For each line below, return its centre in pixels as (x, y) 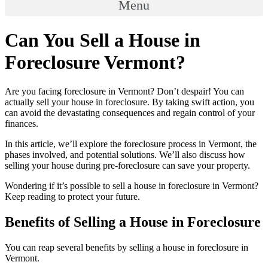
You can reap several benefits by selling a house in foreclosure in (127, 248)
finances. (22, 124)
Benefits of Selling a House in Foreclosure (133, 222)
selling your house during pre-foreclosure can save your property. (127, 166)
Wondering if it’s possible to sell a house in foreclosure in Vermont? (132, 186)
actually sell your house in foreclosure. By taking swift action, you (130, 102)
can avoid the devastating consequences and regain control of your (130, 113)
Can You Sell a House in (103, 40)
